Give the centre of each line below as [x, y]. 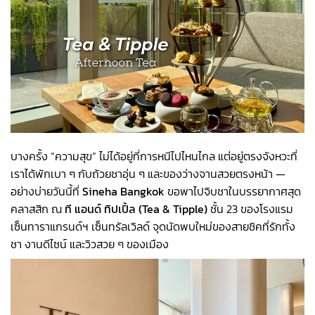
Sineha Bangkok [123, 191]
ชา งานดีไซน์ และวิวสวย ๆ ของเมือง [90, 244]
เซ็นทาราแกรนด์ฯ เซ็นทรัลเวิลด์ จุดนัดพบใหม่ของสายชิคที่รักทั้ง [153, 226]
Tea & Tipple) [175, 208]
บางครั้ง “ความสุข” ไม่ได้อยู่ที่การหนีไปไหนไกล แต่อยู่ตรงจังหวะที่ [154, 156]
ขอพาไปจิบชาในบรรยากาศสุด [233, 191]
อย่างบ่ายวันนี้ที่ [46, 191]
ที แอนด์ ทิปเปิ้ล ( [103, 208]
